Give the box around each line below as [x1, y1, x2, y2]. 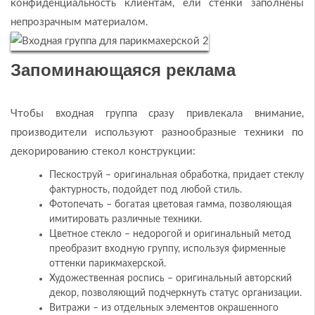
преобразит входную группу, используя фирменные [49, 244, 285, 255]
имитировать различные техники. [49, 214, 202, 225]
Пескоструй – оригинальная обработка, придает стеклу [49, 170, 304, 181]
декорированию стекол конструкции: [11, 146, 195, 157]
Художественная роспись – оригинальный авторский [49, 274, 292, 284]
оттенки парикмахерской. [49, 259, 166, 269]
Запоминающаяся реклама [11, 60, 236, 80]
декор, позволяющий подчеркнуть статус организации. [49, 288, 302, 299]
